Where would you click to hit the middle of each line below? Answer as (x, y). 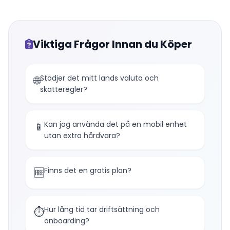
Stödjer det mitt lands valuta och (99, 78)
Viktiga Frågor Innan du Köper (112, 44)
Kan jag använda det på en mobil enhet (116, 124)
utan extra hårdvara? (82, 136)
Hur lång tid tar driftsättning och (102, 209)
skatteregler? (64, 89)
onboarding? (67, 221)
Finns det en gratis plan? (88, 170)
